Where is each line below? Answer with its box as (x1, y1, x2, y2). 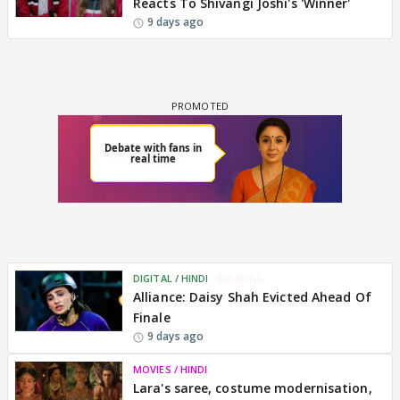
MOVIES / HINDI (133, 362, 208, 376)
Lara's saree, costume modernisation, (133, 379, 372, 396)
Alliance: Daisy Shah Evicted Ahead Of (133, 288, 371, 305)
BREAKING (215, 271, 264, 285)
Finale (133, 309, 171, 326)
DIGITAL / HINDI (133, 271, 209, 285)
